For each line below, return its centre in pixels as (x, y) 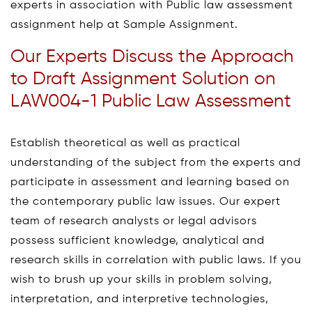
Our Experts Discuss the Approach (152, 57)
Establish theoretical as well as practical (125, 144)
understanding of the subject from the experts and (156, 163)
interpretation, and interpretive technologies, (140, 300)
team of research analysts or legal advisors (134, 222)
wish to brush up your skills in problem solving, (141, 280)
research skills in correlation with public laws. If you (156, 261)
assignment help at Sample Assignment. (124, 25)
